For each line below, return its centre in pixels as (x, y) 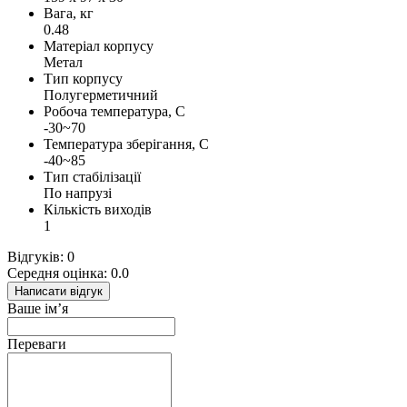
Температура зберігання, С (126, 144)
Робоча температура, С (114, 112)
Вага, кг (69, 14)
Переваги (37, 344)
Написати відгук (59, 292)
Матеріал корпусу (99, 46)
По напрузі (78, 194)
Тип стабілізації (92, 177)
